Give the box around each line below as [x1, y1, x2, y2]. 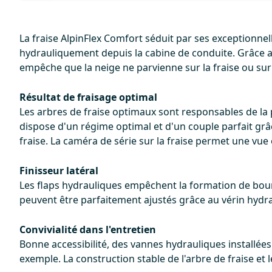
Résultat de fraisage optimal [19, 90, 157, 104]
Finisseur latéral [19, 163, 98, 177]
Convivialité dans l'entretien [19, 222, 156, 236]
